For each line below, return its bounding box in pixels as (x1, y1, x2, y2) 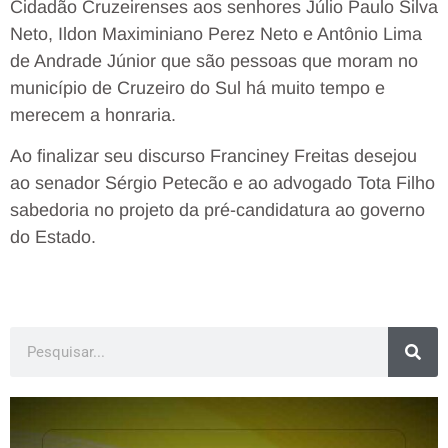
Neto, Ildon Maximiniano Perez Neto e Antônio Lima (10, 24, 422, 45)
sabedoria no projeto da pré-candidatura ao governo (10, 200, 425, 221)
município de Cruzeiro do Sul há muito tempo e (10, 78, 385, 99)
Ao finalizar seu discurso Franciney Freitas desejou (10, 146, 417, 167)
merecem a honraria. (10, 105, 176, 126)
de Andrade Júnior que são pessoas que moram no (10, 51, 418, 72)
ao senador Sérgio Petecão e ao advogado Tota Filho (10, 173, 435, 194)
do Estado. (10, 227, 96, 248)
